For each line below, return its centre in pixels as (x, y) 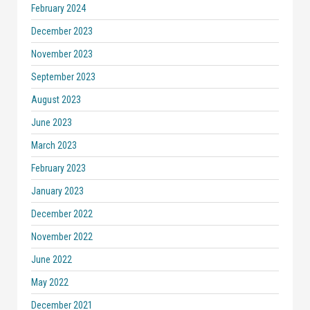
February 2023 (58, 168)
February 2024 (58, 8)
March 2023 (54, 145)
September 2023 (63, 77)
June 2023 (52, 122)
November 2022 (62, 237)
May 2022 (50, 282)
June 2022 (52, 259)
